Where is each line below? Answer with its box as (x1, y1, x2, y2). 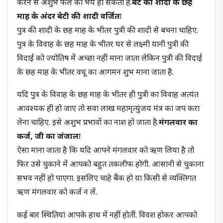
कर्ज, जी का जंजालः (17, 132, 81, 143)
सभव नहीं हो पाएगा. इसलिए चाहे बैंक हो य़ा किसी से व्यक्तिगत (17, 174, 197, 185)
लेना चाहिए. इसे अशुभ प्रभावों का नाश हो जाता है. (17, 118, 159, 129)
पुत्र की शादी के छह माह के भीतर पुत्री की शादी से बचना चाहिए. (17, 25, 199, 36)
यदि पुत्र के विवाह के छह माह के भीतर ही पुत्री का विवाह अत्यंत (17, 90, 199, 101)
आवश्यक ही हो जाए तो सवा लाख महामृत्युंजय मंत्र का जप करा (17, 104, 200, 115)
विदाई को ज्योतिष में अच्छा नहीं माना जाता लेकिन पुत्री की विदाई (17, 53, 203, 64)
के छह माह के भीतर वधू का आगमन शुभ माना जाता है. (17, 67, 174, 78)
